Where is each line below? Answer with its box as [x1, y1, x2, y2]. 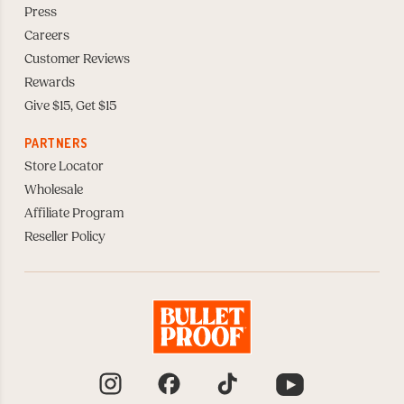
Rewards [24, 75, 76, 92]
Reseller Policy [24, 229, 106, 246]
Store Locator [24, 159, 105, 176]
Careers [24, 28, 70, 45]
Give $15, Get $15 [24, 98, 117, 115]
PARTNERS [24, 135, 88, 151]
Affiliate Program [24, 206, 124, 223]
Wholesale [24, 182, 84, 199]
